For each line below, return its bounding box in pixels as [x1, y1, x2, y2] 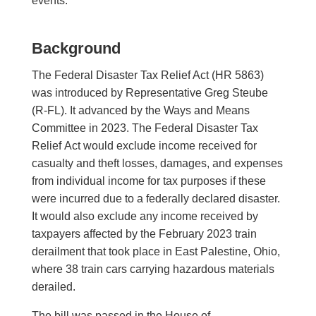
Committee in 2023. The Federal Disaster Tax [31, 122, 258, 135]
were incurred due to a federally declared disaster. [31, 193, 280, 205]
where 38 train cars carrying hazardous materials [31, 263, 274, 276]
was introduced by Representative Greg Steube [31, 87, 268, 99]
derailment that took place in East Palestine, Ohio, [31, 245, 280, 258]
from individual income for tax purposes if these [31, 175, 266, 188]
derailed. [31, 281, 78, 293]
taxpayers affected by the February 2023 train [31, 228, 257, 241]
